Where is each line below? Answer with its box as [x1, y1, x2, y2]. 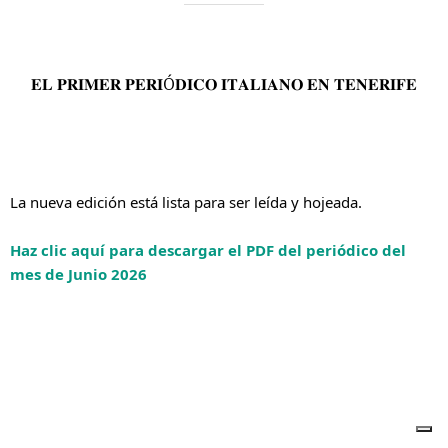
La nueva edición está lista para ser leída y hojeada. [10, 192, 362, 213]
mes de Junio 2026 [10, 264, 147, 285]
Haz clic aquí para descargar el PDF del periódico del [10, 240, 406, 261]
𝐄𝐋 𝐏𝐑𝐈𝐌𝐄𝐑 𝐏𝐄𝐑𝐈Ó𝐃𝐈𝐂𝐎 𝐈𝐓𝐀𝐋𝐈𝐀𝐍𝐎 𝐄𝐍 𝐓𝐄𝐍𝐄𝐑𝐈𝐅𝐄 [31, 72, 417, 95]
